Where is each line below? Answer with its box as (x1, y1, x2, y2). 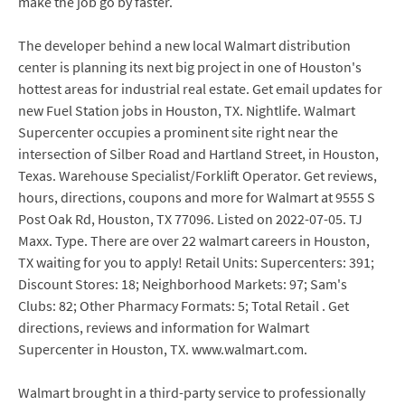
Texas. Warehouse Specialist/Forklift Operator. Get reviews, (18, 166, 377, 184)
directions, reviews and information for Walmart (18, 318, 309, 336)
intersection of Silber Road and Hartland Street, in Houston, (18, 145, 379, 163)
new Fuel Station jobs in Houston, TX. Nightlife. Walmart (18, 101, 355, 119)
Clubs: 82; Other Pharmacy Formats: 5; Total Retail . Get (18, 297, 349, 315)
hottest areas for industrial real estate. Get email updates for (18, 80, 382, 98)
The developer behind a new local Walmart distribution (18, 36, 351, 54)
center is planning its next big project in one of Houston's (18, 58, 362, 76)
